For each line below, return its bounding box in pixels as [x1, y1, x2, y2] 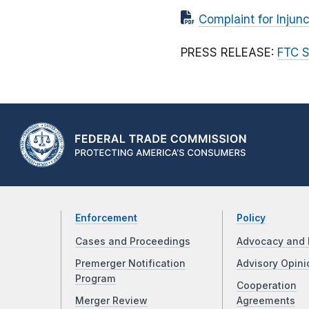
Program [75, 273, 116, 285]
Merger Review [75, 295, 148, 307]
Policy [236, 212, 266, 224]
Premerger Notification [75, 258, 186, 270]
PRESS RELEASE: [181, 46, 277, 60]
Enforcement [75, 212, 137, 224]
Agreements [236, 295, 295, 307]
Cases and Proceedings [75, 236, 190, 248]
